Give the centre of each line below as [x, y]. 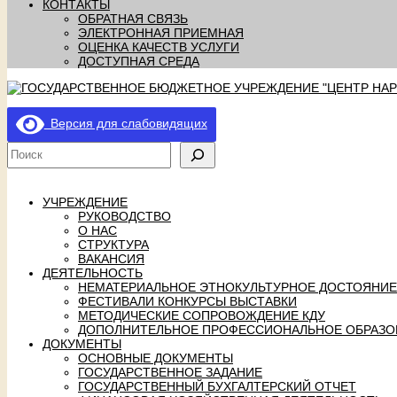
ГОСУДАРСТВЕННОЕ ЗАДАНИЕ [170, 372]
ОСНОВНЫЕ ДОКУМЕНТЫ [156, 358]
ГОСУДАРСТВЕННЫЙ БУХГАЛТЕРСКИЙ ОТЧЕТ [217, 386]
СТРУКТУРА [113, 244]
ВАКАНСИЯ [111, 258]
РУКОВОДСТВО [125, 216]
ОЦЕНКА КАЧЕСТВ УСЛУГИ [159, 47]
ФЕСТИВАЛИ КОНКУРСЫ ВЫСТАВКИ [187, 301]
